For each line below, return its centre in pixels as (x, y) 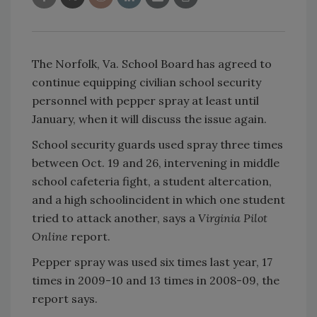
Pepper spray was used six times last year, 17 (152, 261)
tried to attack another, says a (115, 218)
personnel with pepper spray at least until (145, 100)
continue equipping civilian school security (146, 82)
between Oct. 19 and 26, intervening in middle (156, 162)
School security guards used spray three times (157, 144)
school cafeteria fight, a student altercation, (152, 181)
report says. (65, 298)
